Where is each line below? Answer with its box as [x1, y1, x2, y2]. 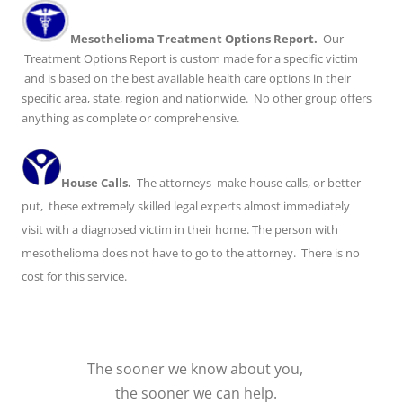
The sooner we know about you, [87, 359, 307, 380]
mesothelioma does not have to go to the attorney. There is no [22, 245, 360, 262]
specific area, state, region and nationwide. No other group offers [22, 90, 372, 107]
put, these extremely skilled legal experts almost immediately [22, 198, 350, 215]
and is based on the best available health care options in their [22, 70, 351, 87]
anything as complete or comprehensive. [22, 110, 239, 127]
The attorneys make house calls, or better [131, 175, 361, 192]
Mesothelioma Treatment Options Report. [70, 31, 318, 48]
